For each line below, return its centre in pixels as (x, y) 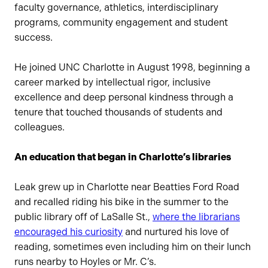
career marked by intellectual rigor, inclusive (112, 82)
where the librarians (196, 217)
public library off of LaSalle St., (83, 217)
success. (33, 37)
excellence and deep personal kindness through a (124, 97)
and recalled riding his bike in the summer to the (121, 202)
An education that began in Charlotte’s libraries (123, 157)
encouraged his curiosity (68, 232)
